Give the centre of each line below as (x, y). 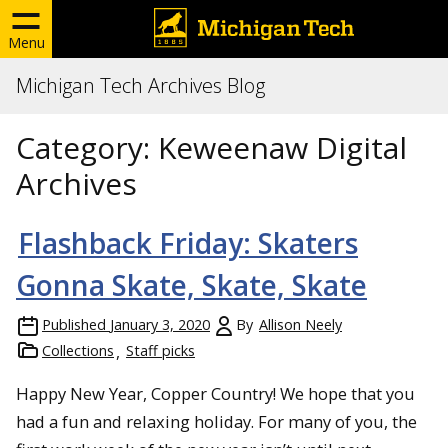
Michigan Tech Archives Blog (140, 85)
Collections (78, 350)
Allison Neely (300, 324)
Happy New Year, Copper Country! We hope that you (215, 393)
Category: (87, 147)
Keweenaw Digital (282, 147)
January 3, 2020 (160, 324)
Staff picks (160, 350)
